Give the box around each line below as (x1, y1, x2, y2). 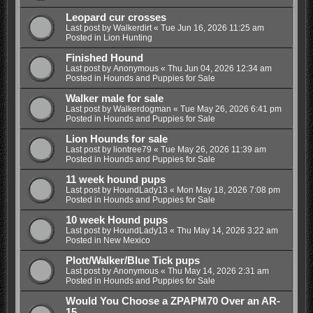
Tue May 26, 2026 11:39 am (160, 145, 266, 155)
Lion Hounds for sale (65, 133, 168, 145)
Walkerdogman (112, 104, 171, 115)
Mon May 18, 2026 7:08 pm (176, 185, 280, 196)
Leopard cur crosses (65, 12, 166, 24)
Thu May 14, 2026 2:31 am (167, 266, 269, 277)
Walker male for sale (65, 93, 163, 105)
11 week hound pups (65, 174, 166, 186)
